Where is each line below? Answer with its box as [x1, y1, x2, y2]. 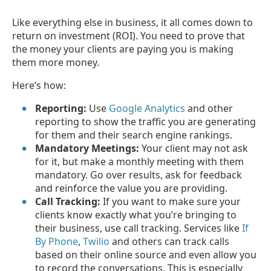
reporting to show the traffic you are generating [35, 114, 256, 128]
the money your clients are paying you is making [12, 42, 233, 56]
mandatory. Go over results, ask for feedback [35, 168, 243, 181]
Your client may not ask [139, 141, 249, 155]
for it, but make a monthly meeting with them [35, 154, 244, 168]
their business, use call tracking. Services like [35, 221, 243, 235]
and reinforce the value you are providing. [35, 181, 228, 195]
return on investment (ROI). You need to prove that [12, 28, 245, 42]
